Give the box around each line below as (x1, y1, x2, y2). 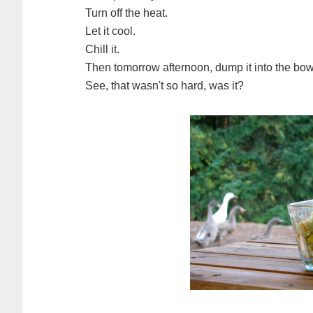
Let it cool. (92, 24, 136, 38)
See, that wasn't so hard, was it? (93, 79, 244, 92)
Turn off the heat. (92, 6, 168, 20)
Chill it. (94, 43, 119, 56)
